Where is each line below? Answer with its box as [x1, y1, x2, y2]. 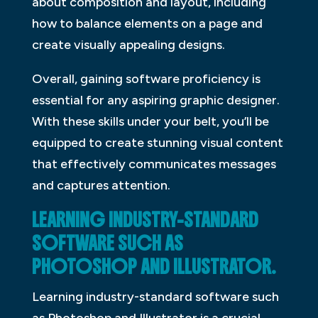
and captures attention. [31, 177, 170, 194]
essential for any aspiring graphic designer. [31, 92, 280, 109]
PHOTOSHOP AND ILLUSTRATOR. [31, 255, 276, 280]
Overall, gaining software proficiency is [31, 71, 261, 87]
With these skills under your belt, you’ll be [31, 114, 269, 130]
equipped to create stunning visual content [31, 135, 283, 151]
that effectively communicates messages [31, 156, 276, 172]
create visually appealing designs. [31, 37, 225, 53]
